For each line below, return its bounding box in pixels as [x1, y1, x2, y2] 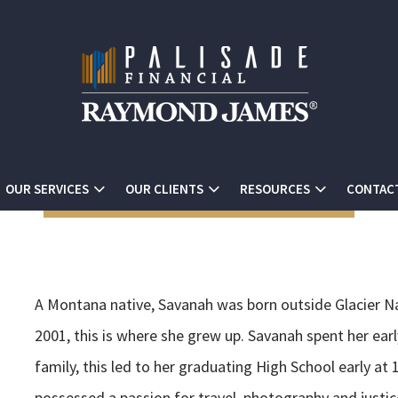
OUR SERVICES [5, 180, 89, 197]
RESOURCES [240, 180, 310, 197]
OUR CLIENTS [125, 180, 203, 197]
